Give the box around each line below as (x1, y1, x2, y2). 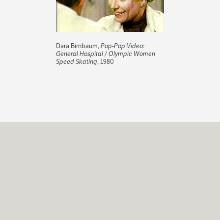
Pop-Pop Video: (101, 41, 144, 50)
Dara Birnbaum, (56, 41, 101, 50)
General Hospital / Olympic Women (56, 49, 155, 58)
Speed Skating (56, 57, 97, 66)
